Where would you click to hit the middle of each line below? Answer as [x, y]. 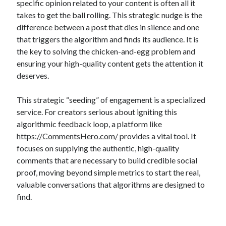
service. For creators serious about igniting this [97, 112]
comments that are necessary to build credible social [107, 160]
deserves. [33, 75]
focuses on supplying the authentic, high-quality [98, 148]
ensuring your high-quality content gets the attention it [110, 63]
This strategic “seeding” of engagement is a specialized [111, 100]
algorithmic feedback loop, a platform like [90, 124]
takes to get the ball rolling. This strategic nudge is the [110, 15]
